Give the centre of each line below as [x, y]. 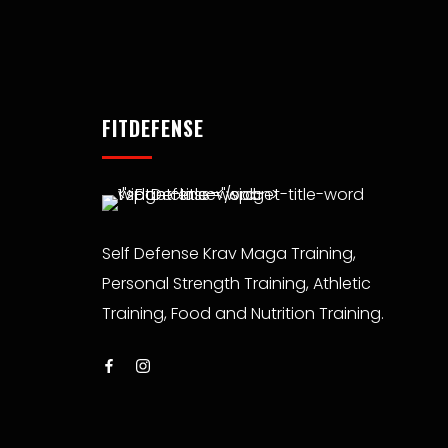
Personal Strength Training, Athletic [236, 283]
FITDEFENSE [153, 128]
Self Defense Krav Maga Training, [229, 253]
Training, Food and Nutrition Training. [243, 313]
